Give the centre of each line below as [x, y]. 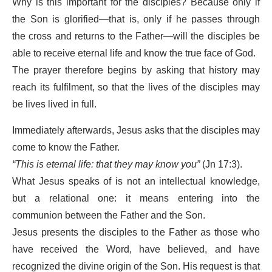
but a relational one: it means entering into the [136, 198]
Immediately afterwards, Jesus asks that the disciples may [136, 130]
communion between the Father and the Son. [109, 215]
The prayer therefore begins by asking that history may [136, 70]
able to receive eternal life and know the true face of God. [134, 53]
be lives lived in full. [54, 104]
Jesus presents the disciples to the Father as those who [136, 232]
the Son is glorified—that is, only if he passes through [136, 19]
